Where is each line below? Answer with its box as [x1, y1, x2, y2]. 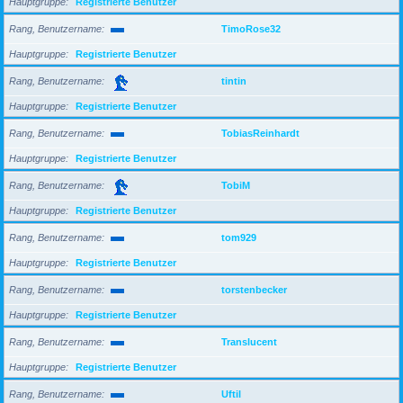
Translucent [221, 336, 277, 347]
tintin [221, 75, 246, 86]
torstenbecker [221, 283, 287, 295]
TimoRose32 [221, 22, 281, 34]
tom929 [221, 231, 256, 243]
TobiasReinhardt [221, 127, 300, 139]
